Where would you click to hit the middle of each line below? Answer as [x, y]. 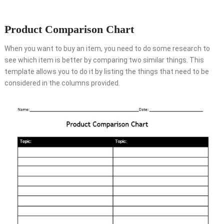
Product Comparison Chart [69, 29]
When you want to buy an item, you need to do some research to [107, 49]
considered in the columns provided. [62, 83]
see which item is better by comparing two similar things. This [104, 60]
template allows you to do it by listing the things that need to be [106, 72]
